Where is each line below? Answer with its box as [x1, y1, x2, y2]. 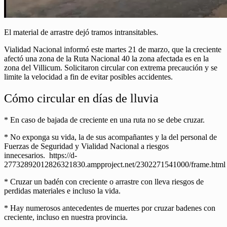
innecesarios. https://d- [4, 151, 77, 160]
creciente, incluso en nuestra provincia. [4, 213, 130, 222]
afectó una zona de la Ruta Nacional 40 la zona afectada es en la [4, 54, 209, 63]
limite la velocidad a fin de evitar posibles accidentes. [4, 72, 173, 82]
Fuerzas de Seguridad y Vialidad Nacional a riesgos [4, 142, 169, 151]
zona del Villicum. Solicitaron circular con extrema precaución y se [4, 63, 217, 72]
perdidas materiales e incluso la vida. [4, 186, 123, 196]
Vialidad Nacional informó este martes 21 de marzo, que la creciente [4, 45, 221, 54]
